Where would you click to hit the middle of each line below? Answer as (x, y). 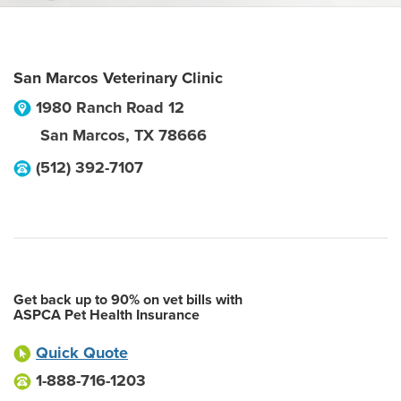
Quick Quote (82, 353)
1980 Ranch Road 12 (110, 107)
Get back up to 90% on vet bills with (128, 300)
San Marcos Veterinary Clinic (118, 78)
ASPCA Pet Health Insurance (107, 315)
